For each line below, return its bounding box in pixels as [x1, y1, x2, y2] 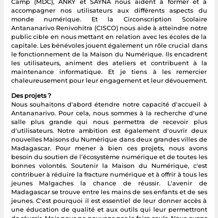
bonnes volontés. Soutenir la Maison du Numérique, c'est [11, 162, 207, 169]
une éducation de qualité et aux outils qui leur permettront [11, 205, 207, 213]
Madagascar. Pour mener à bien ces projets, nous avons [11, 144, 207, 152]
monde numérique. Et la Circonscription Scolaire [11, 15, 207, 23]
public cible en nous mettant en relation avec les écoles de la [11, 33, 207, 40]
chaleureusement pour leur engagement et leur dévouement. [11, 76, 207, 84]
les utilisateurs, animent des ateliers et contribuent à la [11, 59, 207, 67]
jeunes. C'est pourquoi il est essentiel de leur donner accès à [11, 197, 207, 204]
